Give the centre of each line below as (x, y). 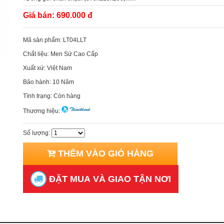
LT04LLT (75, 40)
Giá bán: (40, 15)
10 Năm (63, 82)
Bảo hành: (38, 82)
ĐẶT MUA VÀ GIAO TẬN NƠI (109, 179)
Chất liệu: (37, 54)
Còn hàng (67, 96)
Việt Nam (59, 68)
